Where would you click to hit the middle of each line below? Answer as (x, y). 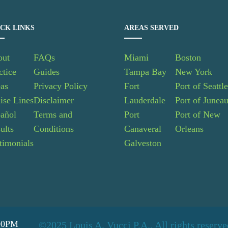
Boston (188, 58)
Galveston (143, 143)
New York (194, 72)
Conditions (54, 129)
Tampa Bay (145, 72)
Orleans (190, 129)
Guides (47, 72)
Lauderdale (145, 100)
